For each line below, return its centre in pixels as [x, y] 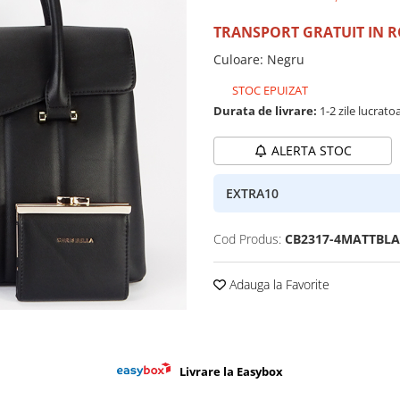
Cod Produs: [247, 239]
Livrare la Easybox [232, 371]
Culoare [237, 60]
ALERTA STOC [311, 151]
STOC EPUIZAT [269, 91]
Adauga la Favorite [278, 285]
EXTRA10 [252, 193]
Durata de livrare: [265, 111]
